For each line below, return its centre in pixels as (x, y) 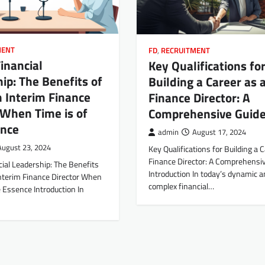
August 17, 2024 (219, 132)
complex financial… (181, 187)
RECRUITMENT (185, 51)
